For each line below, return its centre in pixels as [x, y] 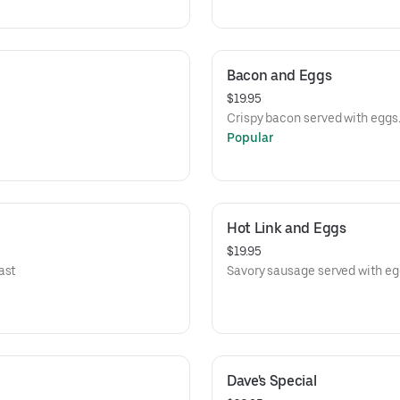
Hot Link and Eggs [287, 228]
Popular [250, 137]
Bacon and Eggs [279, 75]
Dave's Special [272, 381]
